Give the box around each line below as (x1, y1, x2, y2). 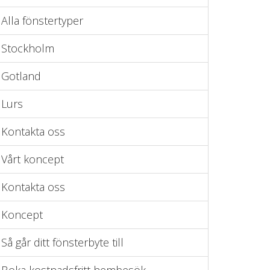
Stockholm (1, 41, 54, 55)
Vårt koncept (1, 152, 64, 166)
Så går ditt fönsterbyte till (1, 235, 124, 250)
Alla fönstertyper (1, 13, 83, 28)
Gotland (1, 69, 41, 83)
